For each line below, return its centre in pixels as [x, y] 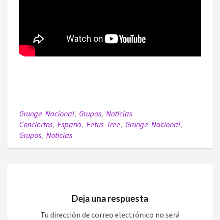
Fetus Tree [103, 124]
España [69, 124]
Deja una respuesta [110, 198]
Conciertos [36, 124]
